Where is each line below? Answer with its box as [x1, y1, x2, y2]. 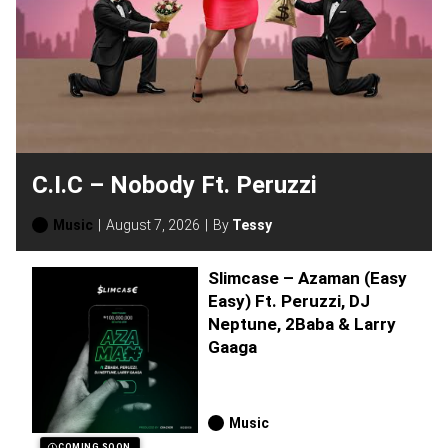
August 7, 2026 [106, 217, 200, 233]
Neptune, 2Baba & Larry [208, 314, 396, 335]
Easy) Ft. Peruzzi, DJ [208, 291, 370, 312]
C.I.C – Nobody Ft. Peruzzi [32, 170, 317, 199]
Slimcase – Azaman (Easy [208, 268, 407, 289]
